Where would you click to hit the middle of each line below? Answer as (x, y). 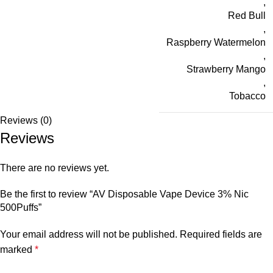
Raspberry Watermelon (216, 43)
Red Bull (247, 16)
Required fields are (221, 235)
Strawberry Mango (226, 69)
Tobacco (247, 96)
